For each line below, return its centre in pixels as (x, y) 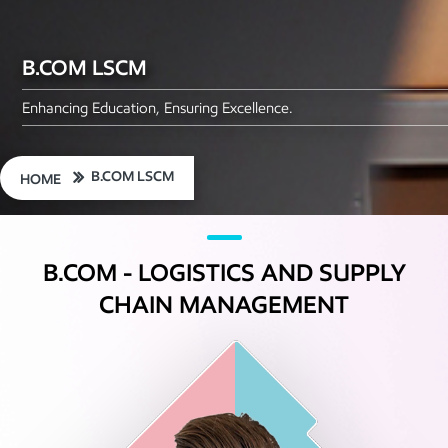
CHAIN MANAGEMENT (224, 305)
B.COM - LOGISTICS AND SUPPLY (224, 273)
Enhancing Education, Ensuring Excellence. (158, 108)
